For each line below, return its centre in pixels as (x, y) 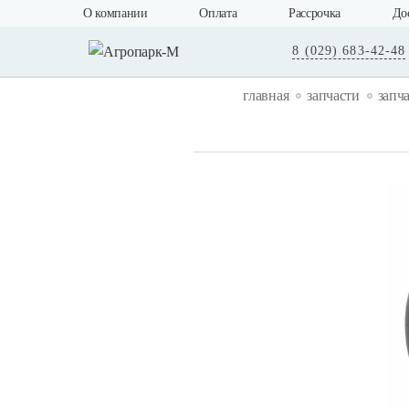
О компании (115, 13)
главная (266, 95)
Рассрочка (315, 13)
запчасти (333, 95)
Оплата (218, 13)
